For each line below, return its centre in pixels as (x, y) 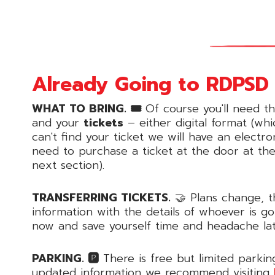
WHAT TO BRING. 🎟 (87, 108)
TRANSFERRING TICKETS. (101, 197)
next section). (68, 165)
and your (58, 122)
